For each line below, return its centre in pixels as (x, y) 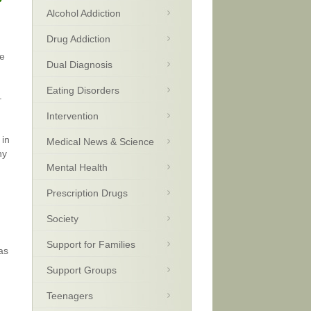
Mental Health (77, 167)
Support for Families (91, 244)
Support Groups (82, 270)
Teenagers (70, 296)
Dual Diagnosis (79, 65)
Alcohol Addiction (84, 13)
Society (62, 219)
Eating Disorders (83, 90)
